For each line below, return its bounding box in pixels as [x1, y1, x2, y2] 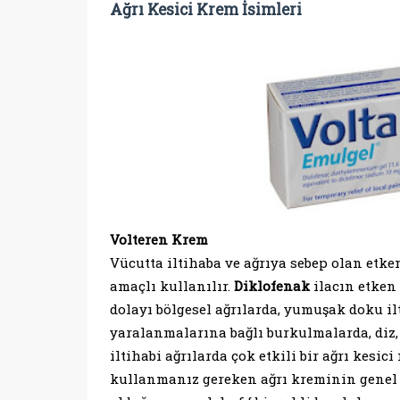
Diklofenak [233, 277, 310, 295]
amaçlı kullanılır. [109, 277, 234, 295]
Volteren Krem [109, 230, 208, 248]
